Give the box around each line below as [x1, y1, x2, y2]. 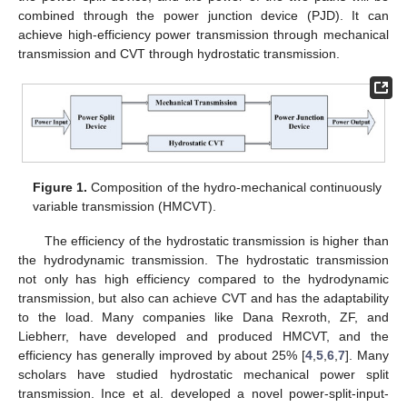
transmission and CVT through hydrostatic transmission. [18, 45, 340, 61]
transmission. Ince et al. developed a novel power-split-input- [18, 386, 389, 402]
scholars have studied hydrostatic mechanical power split [18, 367, 389, 382]
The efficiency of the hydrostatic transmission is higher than [44, 233, 389, 249]
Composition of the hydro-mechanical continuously [87, 180, 382, 195]
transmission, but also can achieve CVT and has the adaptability [18, 291, 389, 306]
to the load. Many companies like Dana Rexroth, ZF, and [18, 310, 389, 325]
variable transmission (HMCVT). [33, 199, 217, 214]
